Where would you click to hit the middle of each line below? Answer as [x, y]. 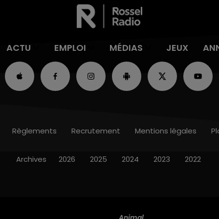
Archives [31, 159]
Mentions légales [165, 131]
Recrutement [96, 131]
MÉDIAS [126, 47]
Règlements [34, 131]
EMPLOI [70, 47]
